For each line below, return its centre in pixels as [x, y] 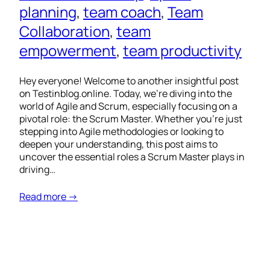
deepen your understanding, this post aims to [118, 144]
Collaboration [64, 31]
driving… [37, 170]
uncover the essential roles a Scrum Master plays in [132, 157]
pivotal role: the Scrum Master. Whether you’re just [131, 119]
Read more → [49, 197]
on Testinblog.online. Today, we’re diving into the [126, 94]
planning [48, 12]
